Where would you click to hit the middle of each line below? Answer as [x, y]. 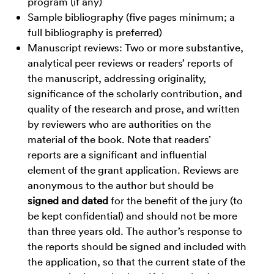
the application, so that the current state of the [136, 261]
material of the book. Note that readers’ [119, 139]
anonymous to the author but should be [120, 185]
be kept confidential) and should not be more [132, 215]
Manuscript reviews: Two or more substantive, [135, 47]
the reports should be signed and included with [137, 246]
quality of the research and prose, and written [134, 108]
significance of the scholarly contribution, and [135, 93]
